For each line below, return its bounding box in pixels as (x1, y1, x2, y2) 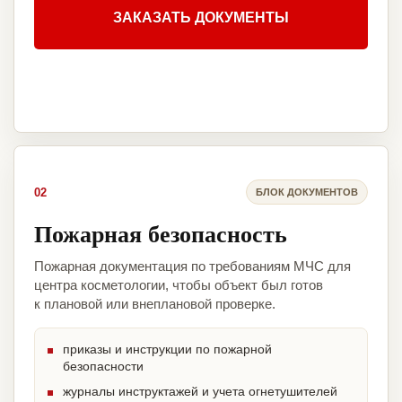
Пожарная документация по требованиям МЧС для (34, 258, 351, 275)
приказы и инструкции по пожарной (63, 342, 272, 357)
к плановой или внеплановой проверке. (34, 296, 275, 312)
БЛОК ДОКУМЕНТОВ (256, 186, 358, 197)
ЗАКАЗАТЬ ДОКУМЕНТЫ (113, 10, 289, 26)
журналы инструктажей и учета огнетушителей (63, 384, 337, 399)
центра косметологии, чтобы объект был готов (34, 277, 323, 293)
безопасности (63, 359, 144, 374)
